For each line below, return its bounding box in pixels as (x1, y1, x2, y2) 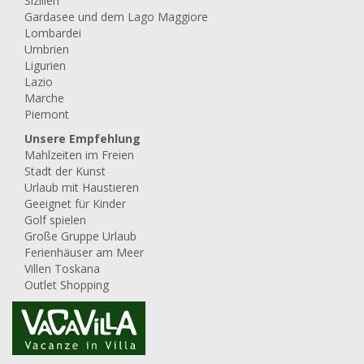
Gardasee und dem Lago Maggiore (24, 9, 208, 24)
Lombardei (24, 25, 81, 41)
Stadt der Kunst (24, 163, 106, 179)
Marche (24, 90, 64, 106)
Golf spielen (24, 212, 86, 227)
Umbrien (24, 41, 69, 57)
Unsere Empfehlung (24, 131, 141, 146)
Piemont (24, 106, 69, 122)
